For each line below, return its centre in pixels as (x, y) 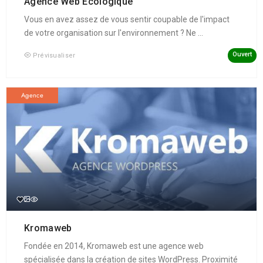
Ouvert (242, 54)
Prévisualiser (54, 55)
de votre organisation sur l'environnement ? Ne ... (114, 33)
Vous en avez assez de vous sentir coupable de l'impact (127, 19)
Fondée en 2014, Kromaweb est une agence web (114, 246)
